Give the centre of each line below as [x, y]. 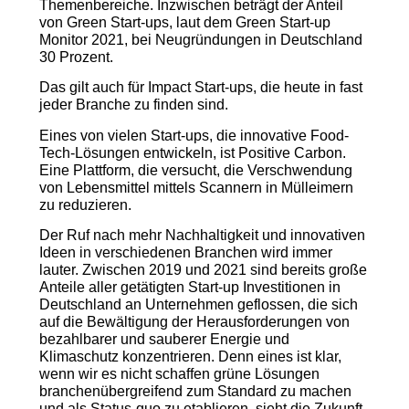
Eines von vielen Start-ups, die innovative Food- [194, 135]
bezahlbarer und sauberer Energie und [164, 340]
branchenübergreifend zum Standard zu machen [195, 392]
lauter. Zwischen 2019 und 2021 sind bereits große [203, 270]
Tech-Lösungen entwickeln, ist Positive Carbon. [192, 152]
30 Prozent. [76, 58]
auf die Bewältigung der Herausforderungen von [194, 322]
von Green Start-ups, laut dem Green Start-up [184, 23]
